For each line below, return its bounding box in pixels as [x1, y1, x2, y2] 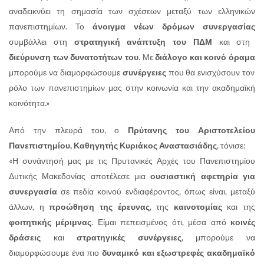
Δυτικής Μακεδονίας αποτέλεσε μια [9, 170, 151, 181]
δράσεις [9, 232, 41, 242]
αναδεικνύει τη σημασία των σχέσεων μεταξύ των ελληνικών [9, 5, 255, 16]
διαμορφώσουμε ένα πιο [9, 247, 102, 258]
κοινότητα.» [9, 97, 49, 108]
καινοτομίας [173, 201, 222, 212]
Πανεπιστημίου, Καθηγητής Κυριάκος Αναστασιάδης [9, 140, 217, 150]
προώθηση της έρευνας [49, 201, 150, 212]
